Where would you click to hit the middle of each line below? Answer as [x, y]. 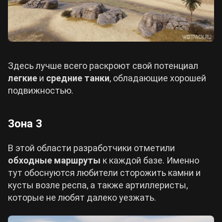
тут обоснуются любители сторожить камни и [104, 173]
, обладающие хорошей [158, 78]
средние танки [77, 78]
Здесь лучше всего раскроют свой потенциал [103, 65]
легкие [24, 78]
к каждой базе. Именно [150, 161]
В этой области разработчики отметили [91, 148]
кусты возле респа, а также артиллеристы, [98, 185]
